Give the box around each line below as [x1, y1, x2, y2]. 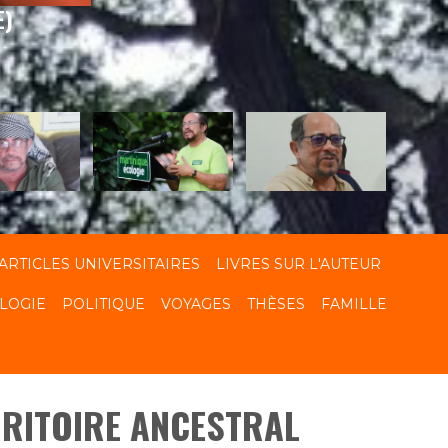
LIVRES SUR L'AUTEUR [216, 254, 381, 273]
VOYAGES [161, 294, 231, 313]
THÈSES [247, 294, 305, 313]
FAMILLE [321, 294, 387, 313]
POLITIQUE [62, 294, 145, 313]
